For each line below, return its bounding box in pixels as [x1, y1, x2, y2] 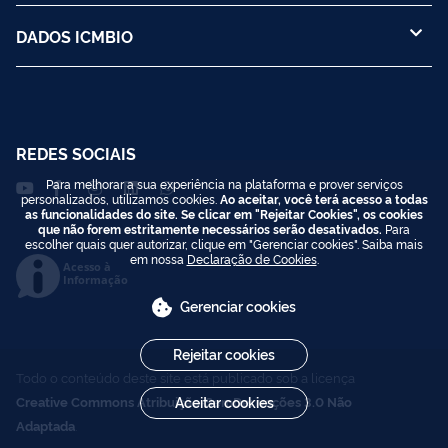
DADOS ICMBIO [16, 24, 133, 47]
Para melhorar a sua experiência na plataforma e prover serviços [45, 175, 403, 192]
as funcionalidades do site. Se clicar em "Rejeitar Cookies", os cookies [25, 205, 423, 222]
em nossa [129, 250, 187, 267]
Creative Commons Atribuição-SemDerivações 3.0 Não [16, 391, 352, 410]
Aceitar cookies [174, 392, 274, 411]
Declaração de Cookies [186, 250, 317, 267]
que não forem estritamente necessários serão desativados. [38, 220, 382, 237]
